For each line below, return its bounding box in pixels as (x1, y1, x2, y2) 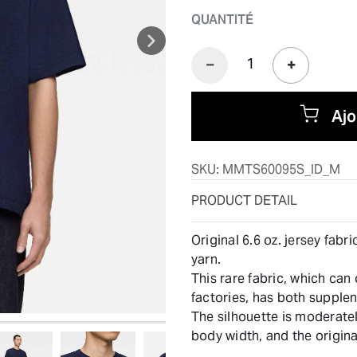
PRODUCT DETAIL (191, 191, 297, 209)
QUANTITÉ (191, 11, 253, 29)
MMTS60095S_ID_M (222, 160, 340, 178)
